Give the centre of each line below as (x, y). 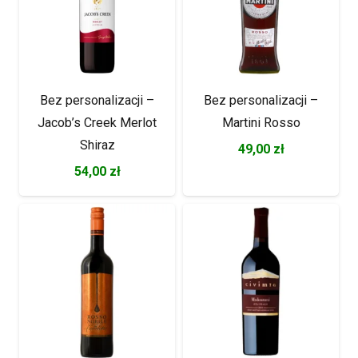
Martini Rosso (261, 123)
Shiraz (97, 145)
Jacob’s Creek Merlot (97, 123)
